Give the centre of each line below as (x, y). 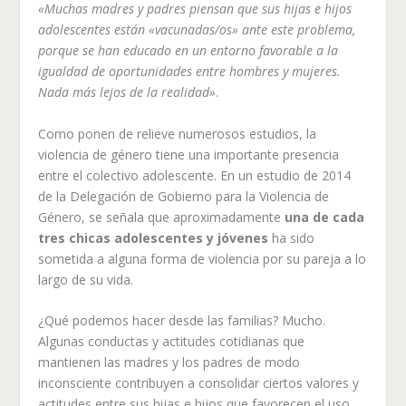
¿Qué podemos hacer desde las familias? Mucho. (182, 321)
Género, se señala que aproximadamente (162, 217)
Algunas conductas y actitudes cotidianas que (172, 342)
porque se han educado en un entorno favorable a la (188, 51)
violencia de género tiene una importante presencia (189, 154)
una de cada (325, 217)
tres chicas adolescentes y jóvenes (154, 237)
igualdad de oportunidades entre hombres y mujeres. (190, 72)
